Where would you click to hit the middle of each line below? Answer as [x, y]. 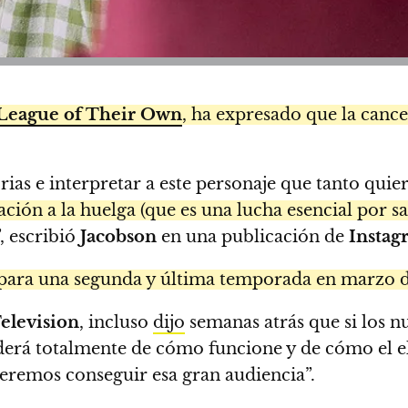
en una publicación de [253, 236]
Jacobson [116, 236]
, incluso [116, 322]
